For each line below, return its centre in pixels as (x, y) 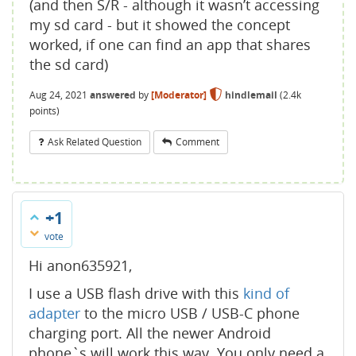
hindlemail (251, 95)
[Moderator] (179, 95)
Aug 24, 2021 (58, 95)
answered (113, 95)
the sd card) (69, 64)
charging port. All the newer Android (150, 333)
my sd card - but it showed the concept (160, 24)
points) (44, 110)
